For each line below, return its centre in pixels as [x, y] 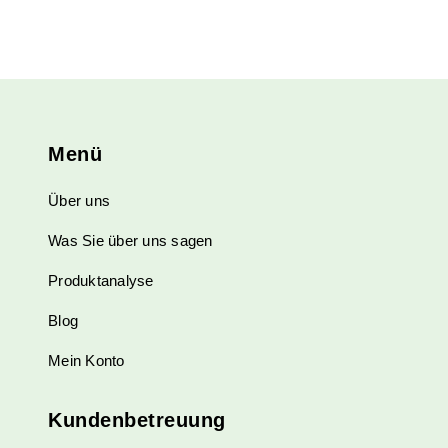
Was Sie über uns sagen [130, 240]
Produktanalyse [101, 280]
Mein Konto [86, 360]
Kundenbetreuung [137, 419]
